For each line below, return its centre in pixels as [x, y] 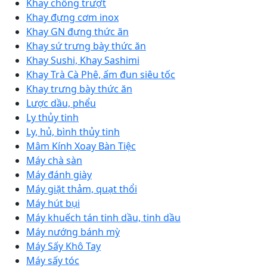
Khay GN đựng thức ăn [77, 32]
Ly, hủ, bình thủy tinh [73, 132]
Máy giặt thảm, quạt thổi [82, 189]
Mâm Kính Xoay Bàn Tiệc [81, 146]
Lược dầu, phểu [61, 103]
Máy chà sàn [54, 161]
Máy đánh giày [59, 175]
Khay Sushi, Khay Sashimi [83, 60]
